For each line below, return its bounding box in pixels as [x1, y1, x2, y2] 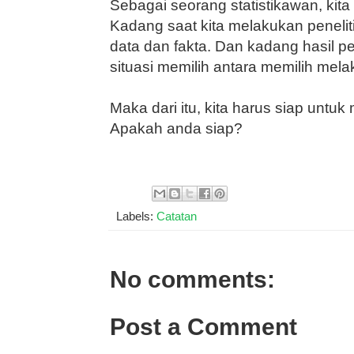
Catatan [156, 209, 197, 224]
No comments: [110, 266, 275, 293]
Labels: [116, 209, 156, 224]
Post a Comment [110, 313, 297, 340]
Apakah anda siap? [110, 120, 243, 137]
